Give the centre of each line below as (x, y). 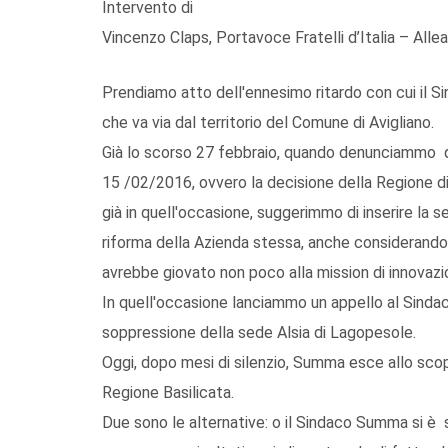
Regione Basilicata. (168, 392)
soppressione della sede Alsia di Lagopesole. (259, 332)
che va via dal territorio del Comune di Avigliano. (268, 122)
